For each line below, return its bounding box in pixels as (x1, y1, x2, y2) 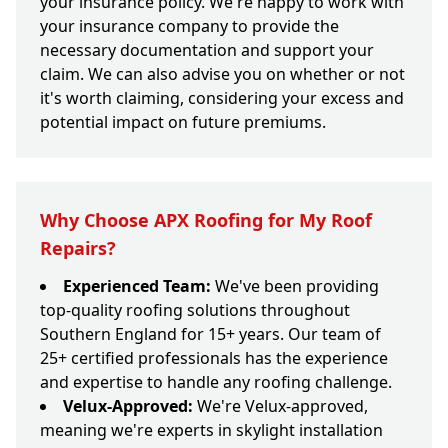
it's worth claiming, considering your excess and (40, 87, 404, 110)
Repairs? (40, 236, 116, 261)
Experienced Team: (63, 275, 211, 298)
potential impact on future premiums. (40, 111, 326, 134)
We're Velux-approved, (193, 395, 368, 418)
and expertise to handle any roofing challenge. (40, 371, 392, 394)
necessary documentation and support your (40, 39, 374, 62)
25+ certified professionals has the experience (40, 347, 388, 370)
